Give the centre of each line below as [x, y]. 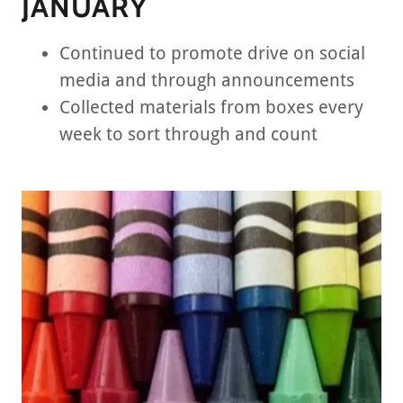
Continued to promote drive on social [212, 53]
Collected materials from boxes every [211, 107]
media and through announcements [207, 80]
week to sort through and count [188, 134]
